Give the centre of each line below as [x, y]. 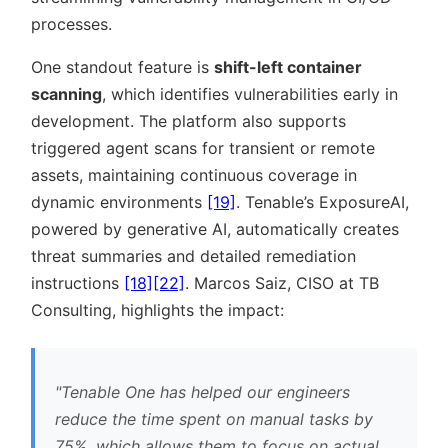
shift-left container [288, 67]
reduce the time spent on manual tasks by [214, 419]
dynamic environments [119, 202]
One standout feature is [122, 67]
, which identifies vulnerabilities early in [250, 94]
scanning [66, 94]
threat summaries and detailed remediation [193, 256]
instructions [77, 283]
